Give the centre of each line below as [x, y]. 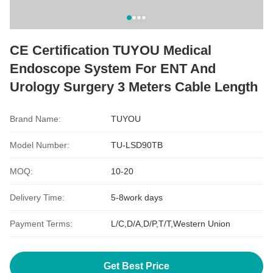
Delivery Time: [37, 197]
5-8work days [137, 197]
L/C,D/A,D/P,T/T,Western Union [171, 224]
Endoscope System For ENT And [113, 69]
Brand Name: [35, 119]
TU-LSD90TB [137, 145]
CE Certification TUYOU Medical [111, 50]
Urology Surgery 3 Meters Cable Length [134, 87]
